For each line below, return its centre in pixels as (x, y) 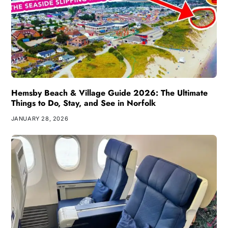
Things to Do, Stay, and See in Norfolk (83, 103)
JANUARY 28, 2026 (40, 119)
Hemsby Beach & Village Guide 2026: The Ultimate (109, 93)
